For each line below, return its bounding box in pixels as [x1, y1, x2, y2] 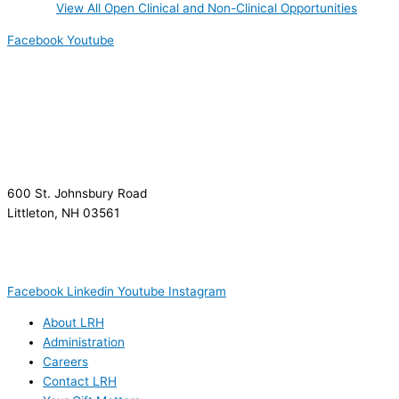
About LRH [43, 315, 104, 330]
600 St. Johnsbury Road [7, 185, 147, 200]
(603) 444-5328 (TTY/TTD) [7, 244, 168, 259]
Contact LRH [43, 374, 117, 389]
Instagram [168, 283, 226, 298]
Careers [43, 354, 88, 370]
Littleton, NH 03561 [7, 205, 119, 220]
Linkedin [67, 283, 114, 298]
